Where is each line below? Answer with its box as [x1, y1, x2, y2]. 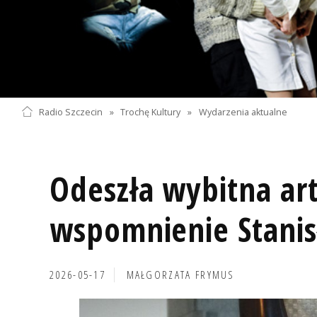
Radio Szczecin [38, 105, 103, 118]
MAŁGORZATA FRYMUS [126, 267, 235, 282]
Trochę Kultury [120, 105, 181, 118]
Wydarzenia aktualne [199, 105, 288, 118]
